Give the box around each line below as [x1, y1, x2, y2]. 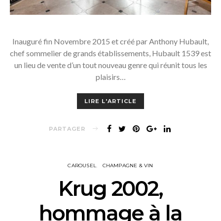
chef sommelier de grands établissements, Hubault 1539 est [10, 48, 211, 58]
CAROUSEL [68, 162, 97, 169]
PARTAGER [49, 125, 85, 132]
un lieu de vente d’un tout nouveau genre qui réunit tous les [14, 60, 207, 70]
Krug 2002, [58, 176, 163, 202]
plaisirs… [95, 72, 126, 82]
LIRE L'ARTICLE [84, 98, 137, 105]
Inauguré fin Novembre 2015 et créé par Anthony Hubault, [12, 37, 209, 46]
